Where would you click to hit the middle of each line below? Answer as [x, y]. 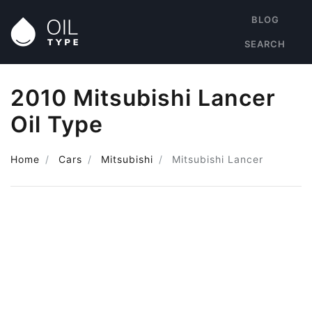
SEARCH [265, 44]
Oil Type [57, 124]
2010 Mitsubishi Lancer [143, 98]
